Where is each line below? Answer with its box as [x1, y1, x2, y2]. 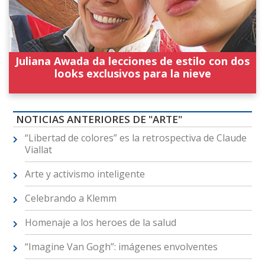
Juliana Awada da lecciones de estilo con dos [15, 54, 250, 69]
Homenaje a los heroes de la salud [24, 216, 176, 230]
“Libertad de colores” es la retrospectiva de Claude [24, 131, 247, 145]
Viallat [24, 143, 52, 157]
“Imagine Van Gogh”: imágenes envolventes [24, 240, 218, 254]
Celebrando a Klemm [24, 192, 117, 205]
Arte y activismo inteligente [24, 167, 145, 181]
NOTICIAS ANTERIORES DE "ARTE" [15, 112, 182, 127]
